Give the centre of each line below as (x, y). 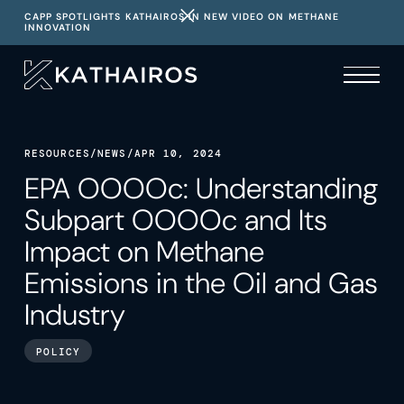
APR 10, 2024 (178, 154)
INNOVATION (58, 27)
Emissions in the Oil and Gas (201, 283)
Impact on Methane (144, 251)
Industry (74, 314)
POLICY (59, 351)
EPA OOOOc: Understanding (201, 188)
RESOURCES (57, 154)
